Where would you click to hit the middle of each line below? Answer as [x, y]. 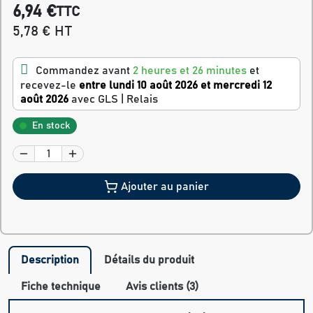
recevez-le [50, 86]
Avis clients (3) [162, 287]
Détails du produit [149, 260]
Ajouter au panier [165, 187]
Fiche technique [61, 287]
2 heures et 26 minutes [190, 71]
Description [50, 260]
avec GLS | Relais [115, 100]
